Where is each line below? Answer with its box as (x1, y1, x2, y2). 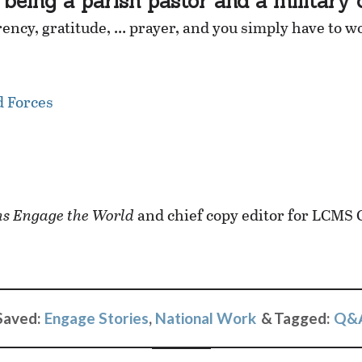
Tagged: (273, 308, 334, 327)
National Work (154, 308, 256, 327)
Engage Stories (44, 308, 149, 327)
